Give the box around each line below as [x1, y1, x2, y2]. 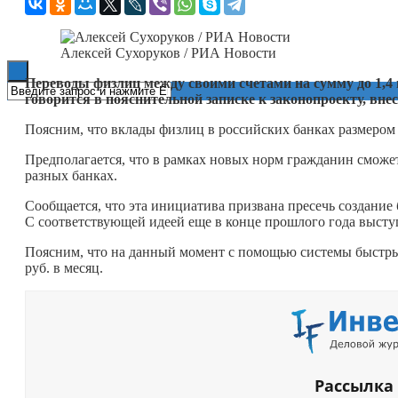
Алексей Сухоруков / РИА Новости [60, 44, 276, 60]
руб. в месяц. [25, 259, 103, 275]
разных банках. [25, 167, 117, 183]
